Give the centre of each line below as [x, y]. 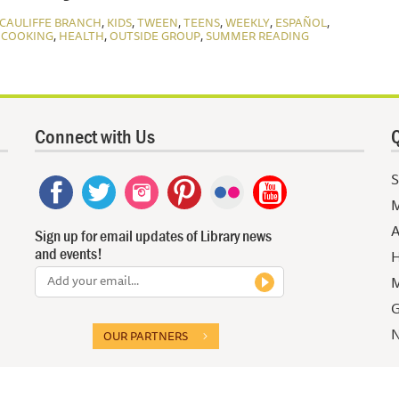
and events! [69, 253]
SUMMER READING [257, 35]
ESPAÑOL [301, 22]
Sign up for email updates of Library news [153, 235]
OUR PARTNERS [146, 335]
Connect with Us [95, 136]
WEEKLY [248, 22]
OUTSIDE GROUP [155, 35]
